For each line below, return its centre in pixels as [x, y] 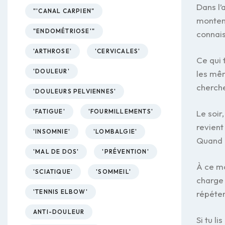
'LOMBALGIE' [116, 131]
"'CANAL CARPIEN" [64, 11]
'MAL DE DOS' [56, 151]
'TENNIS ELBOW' [61, 192]
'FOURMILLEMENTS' [121, 111]
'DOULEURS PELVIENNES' [75, 91]
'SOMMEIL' [114, 172]
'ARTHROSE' [52, 51]
